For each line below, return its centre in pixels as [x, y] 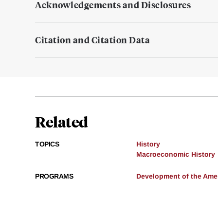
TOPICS [47, 144]
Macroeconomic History [176, 154]
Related [62, 122]
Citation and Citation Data [92, 40]
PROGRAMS [54, 176]
